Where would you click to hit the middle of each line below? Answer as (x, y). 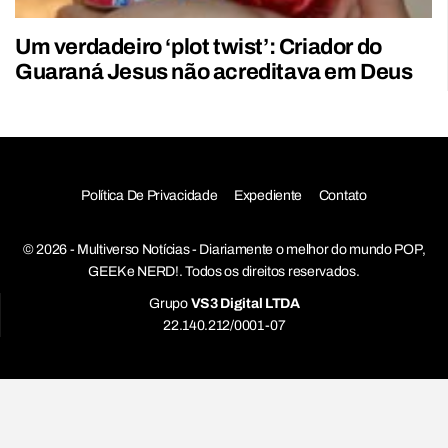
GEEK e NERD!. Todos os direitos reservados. (224, 271)
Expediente (268, 195)
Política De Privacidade (149, 195)
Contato (342, 195)
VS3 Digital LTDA (245, 303)
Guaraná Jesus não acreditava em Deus (214, 71)
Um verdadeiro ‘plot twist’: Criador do (198, 46)
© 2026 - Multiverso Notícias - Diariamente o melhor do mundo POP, (224, 249)
